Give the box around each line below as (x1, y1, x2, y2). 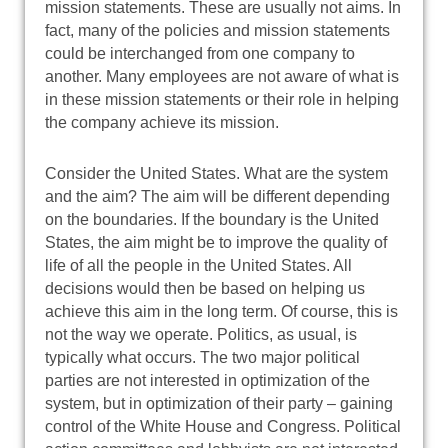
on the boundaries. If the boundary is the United (45, 210, 379, 228)
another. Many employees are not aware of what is (45, 67, 399, 85)
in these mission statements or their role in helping (45, 90, 399, 108)
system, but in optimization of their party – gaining (45, 394, 393, 412)
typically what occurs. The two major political (45, 348, 360, 366)
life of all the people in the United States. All (45, 256, 352, 274)
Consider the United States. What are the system (45, 164, 388, 182)
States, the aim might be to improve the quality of (45, 233, 387, 251)
